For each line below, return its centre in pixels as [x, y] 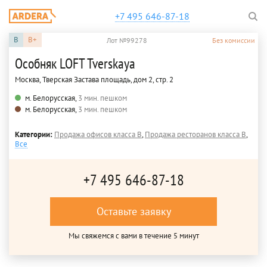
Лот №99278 [127, 40]
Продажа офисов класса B [98, 134]
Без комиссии [234, 40]
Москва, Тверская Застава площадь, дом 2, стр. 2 [94, 80]
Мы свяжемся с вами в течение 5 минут [133, 236]
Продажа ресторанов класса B [195, 134]
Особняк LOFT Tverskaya [75, 63]
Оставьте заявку [133, 211]
